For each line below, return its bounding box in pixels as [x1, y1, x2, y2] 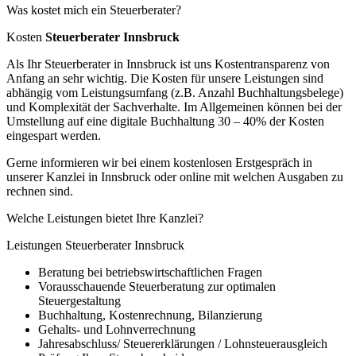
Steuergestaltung [38, 293, 121, 308]
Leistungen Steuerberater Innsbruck [6, 238, 184, 252]
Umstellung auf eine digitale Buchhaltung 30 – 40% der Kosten [6, 114, 324, 128]
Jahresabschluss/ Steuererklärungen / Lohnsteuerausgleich [38, 336, 327, 350]
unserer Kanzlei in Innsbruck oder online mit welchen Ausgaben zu [6, 169, 343, 184]
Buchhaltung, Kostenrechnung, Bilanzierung [38, 308, 262, 322]
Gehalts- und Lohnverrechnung [38, 322, 195, 336]
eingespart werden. [6, 128, 101, 142]
